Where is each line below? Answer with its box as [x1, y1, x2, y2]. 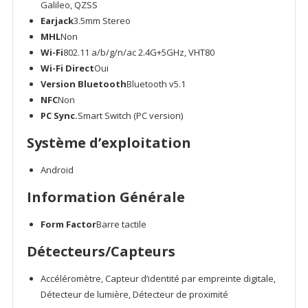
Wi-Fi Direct [40, 61, 94, 74]
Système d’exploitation [26, 133, 191, 152]
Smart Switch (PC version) [77, 109, 183, 122]
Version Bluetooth [40, 77, 126, 90]
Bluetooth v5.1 [126, 77, 186, 90]
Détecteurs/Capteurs [26, 241, 175, 261]
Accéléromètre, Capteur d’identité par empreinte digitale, [40, 272, 276, 285]
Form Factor [40, 217, 96, 230]
